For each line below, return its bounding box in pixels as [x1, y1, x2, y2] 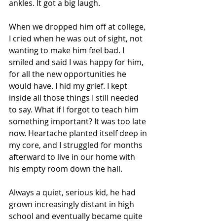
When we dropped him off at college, [9, 21, 147, 32]
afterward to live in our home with [9, 151, 137, 162]
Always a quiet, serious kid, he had [9, 187, 138, 198]
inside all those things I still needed [9, 92, 141, 103]
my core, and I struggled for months [9, 140, 145, 150]
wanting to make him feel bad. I [9, 45, 126, 56]
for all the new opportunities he [9, 69, 128, 79]
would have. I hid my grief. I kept [9, 80, 129, 91]
